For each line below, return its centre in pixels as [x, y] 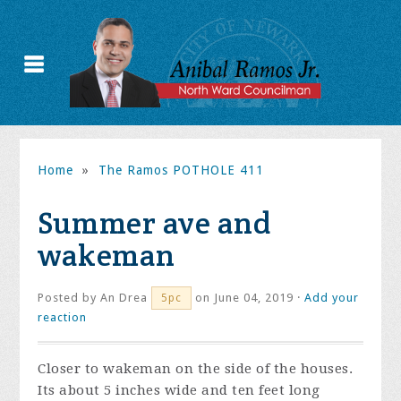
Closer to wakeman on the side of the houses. [196, 369]
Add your [332, 298]
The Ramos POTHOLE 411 [181, 170]
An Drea [124, 298]
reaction [63, 317]
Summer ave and [155, 223]
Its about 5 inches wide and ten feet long [179, 390]
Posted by [69, 298]
